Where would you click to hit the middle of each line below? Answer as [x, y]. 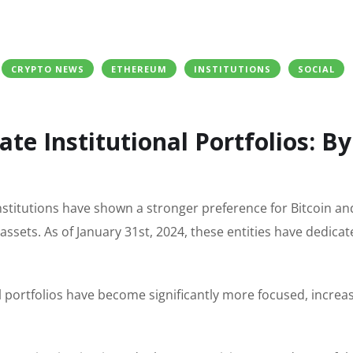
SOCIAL [316, 69]
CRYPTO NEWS [48, 69]
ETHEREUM [139, 69]
